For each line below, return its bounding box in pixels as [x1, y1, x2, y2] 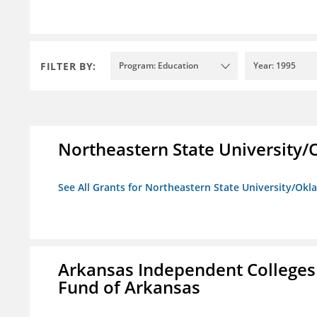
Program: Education [119, 59, 199, 72]
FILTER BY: [40, 59, 96, 73]
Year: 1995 [253, 59, 296, 72]
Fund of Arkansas [58, 275, 200, 299]
